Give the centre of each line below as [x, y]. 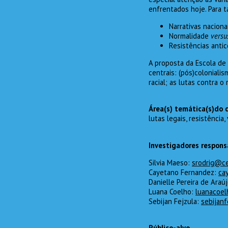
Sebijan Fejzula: [175, 201]
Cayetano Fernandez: [183, 172]
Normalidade [189, 36]
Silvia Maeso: [170, 162]
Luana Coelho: [172, 191]
